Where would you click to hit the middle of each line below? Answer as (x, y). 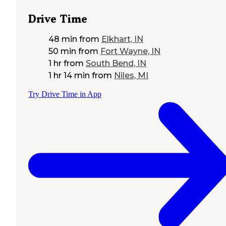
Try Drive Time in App (65, 94)
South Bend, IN (116, 63)
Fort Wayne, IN (130, 51)
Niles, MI (131, 75)
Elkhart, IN (122, 39)
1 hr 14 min (69, 75)
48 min (63, 39)
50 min (62, 51)
